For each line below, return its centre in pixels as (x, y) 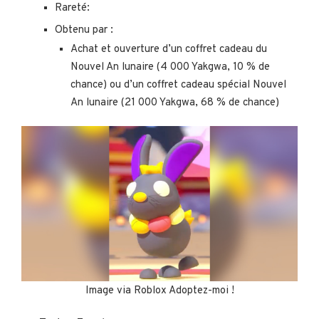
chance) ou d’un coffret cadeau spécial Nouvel (178, 85)
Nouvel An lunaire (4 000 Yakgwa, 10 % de (170, 67)
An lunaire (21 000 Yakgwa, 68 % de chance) (175, 103)
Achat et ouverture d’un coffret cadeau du (169, 49)
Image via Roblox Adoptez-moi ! (159, 291)
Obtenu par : (84, 30)
